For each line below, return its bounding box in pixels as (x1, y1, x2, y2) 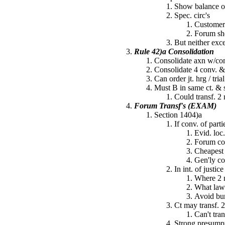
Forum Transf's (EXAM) (134, 101, 216, 110)
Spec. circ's (174, 11, 210, 20)
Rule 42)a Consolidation (134, 47, 214, 56)
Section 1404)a (154, 110, 202, 119)
